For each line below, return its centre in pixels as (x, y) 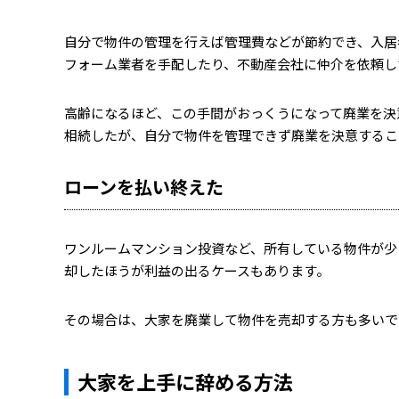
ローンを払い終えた (144, 187)
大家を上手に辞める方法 (185, 381)
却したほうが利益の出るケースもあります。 (197, 270)
